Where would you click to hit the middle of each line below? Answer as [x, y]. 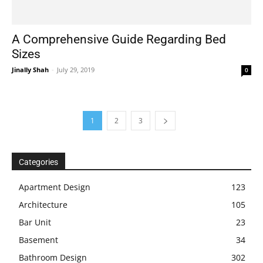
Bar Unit [35, 222]
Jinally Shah [30, 69]
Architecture [43, 204]
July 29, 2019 [76, 69]
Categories [38, 162]
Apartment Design [55, 187]
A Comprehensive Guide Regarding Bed [119, 39]
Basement [38, 240]
